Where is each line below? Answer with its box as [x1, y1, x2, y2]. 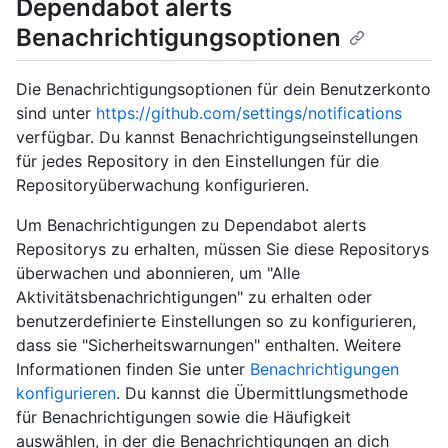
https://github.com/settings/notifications [96, 103, 402, 124]
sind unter [16, 103, 96, 124]
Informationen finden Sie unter [16, 359, 250, 380]
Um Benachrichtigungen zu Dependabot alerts [16, 215, 366, 236]
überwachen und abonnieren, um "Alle [16, 263, 300, 284]
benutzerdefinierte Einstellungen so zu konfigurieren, [16, 311, 416, 332]
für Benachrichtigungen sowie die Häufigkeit [16, 407, 351, 428]
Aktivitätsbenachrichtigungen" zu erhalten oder [16, 287, 372, 308]
